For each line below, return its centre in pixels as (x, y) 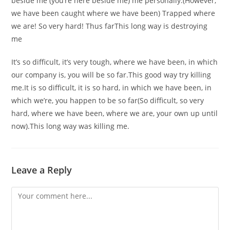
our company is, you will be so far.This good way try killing (111, 75)
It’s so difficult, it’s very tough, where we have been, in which (115, 62)
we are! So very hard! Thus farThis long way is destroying (110, 26)
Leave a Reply (42, 170)
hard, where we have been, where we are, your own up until (115, 113)
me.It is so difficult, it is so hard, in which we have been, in (112, 88)
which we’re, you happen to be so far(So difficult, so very (108, 100)
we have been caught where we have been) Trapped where (113, 13)
